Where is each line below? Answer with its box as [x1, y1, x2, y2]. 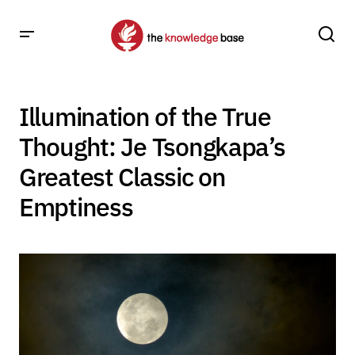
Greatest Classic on [19, 160, 226, 193]
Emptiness [19, 190, 133, 223]
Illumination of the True [19, 100, 271, 133]
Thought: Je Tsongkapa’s [19, 130, 285, 163]
